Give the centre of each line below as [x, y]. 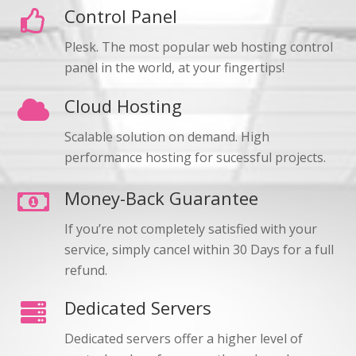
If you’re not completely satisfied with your [190, 228]
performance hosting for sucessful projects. [195, 157]
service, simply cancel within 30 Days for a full [199, 249]
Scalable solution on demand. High [166, 136]
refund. [85, 270]
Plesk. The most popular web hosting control [198, 47]
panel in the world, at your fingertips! [174, 68]
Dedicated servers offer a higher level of [183, 339]
